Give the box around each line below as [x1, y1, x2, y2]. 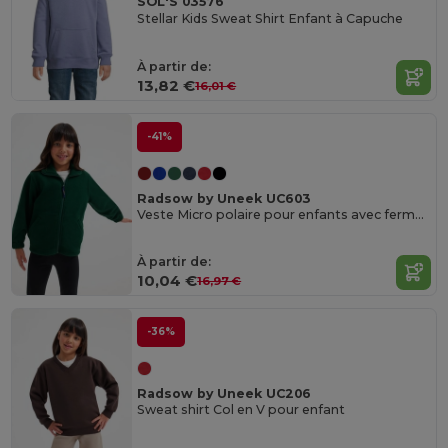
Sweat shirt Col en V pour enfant [137, 401, 346, 417]
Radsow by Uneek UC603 [137, 190, 312, 206]
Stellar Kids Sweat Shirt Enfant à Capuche [137, 10, 404, 26]
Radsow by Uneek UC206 [137, 385, 312, 401]
